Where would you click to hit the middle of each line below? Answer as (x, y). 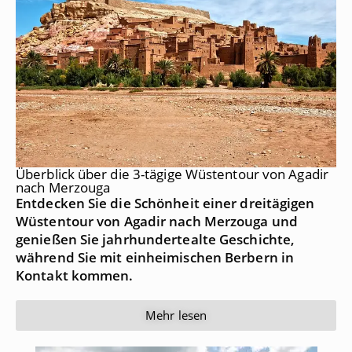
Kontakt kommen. (75, 276)
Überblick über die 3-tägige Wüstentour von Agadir (172, 174)
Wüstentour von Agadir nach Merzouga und (157, 222)
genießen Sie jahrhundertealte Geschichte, (156, 240)
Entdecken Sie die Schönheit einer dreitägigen (165, 203)
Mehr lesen (176, 315)
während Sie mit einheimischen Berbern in (155, 258)
